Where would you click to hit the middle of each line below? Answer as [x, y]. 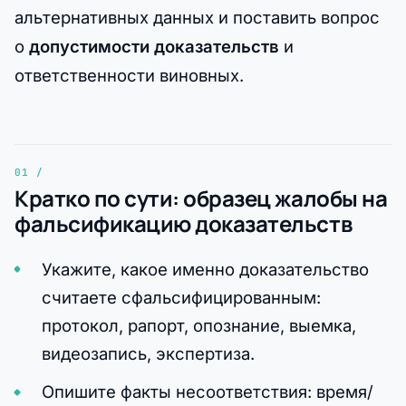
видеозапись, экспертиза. [148, 353]
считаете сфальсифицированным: [181, 297]
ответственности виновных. [129, 76]
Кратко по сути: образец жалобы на [201, 198]
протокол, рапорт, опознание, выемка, [198, 325]
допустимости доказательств [154, 47]
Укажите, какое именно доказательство [205, 269]
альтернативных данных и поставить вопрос [197, 18]
